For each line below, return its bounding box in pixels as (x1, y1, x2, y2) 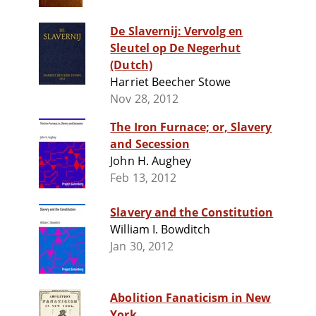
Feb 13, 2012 (110, 170, 176, 186)
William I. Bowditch (110, 221, 211, 238)
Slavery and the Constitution (110, 205, 274, 221)
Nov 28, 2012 (110, 91, 178, 107)
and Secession (110, 136, 190, 152)
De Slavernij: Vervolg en (110, 23, 243, 39)
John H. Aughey (110, 153, 191, 169)
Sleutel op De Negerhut (110, 40, 241, 56)
